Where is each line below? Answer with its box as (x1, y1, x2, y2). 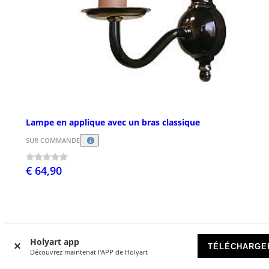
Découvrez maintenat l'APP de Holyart (30, 247, 148, 256)
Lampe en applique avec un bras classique (26, 116, 200, 128)
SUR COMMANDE (26, 136, 80, 145)
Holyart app (30, 236, 79, 247)
